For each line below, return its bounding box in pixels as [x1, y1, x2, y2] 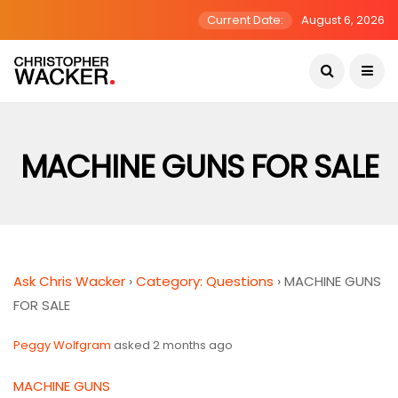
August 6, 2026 [301, 12, 385, 28]
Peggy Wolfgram [13, 337, 111, 354]
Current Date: [207, 12, 283, 28]
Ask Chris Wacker [13, 272, 125, 291]
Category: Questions [136, 272, 274, 291]
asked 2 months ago [111, 337, 233, 354]
